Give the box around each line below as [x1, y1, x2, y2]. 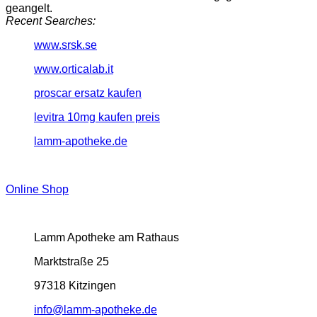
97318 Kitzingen [34, 279, 116, 292]
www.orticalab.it [34, 62, 113, 75]
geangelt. [6, 1, 52, 14]
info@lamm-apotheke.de [34, 303, 157, 316]
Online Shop [6, 183, 69, 195]
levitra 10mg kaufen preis [34, 110, 160, 123]
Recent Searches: [6, 14, 96, 27]
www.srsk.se [34, 38, 97, 51]
